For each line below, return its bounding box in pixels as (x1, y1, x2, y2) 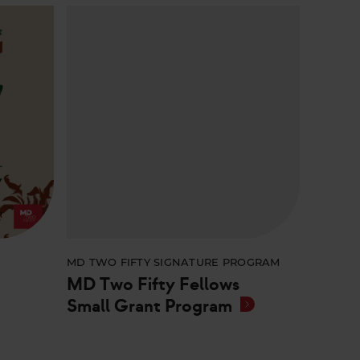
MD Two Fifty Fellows (66, 273, 239, 297)
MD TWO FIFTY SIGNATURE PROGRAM (66, 258, 280, 269)
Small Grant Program (66, 295, 232, 318)
